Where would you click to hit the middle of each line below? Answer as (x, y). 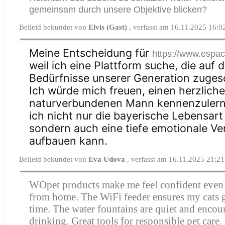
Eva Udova (108, 159)
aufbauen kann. (69, 140)
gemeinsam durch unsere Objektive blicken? (118, 9)
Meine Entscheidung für (91, 52)
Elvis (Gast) (109, 27)
